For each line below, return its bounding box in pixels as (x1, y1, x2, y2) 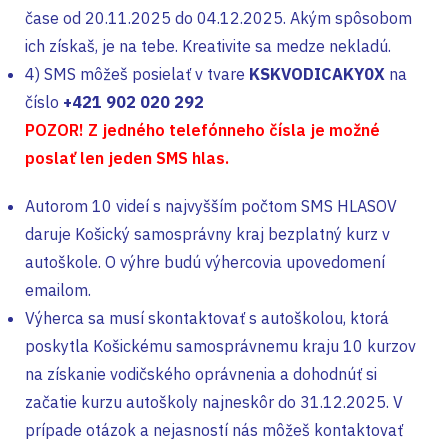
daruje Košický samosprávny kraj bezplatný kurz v (25, 224, 390, 244)
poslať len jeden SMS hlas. (25, 148, 229, 168)
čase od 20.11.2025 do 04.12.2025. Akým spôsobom (25, 8, 412, 28)
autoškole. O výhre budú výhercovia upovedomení (25, 252, 385, 272)
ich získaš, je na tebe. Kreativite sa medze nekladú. (25, 36, 391, 56)
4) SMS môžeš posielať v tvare (25, 64, 249, 84)
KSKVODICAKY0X (249, 64, 385, 84)
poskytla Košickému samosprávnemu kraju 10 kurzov (25, 336, 416, 356)
